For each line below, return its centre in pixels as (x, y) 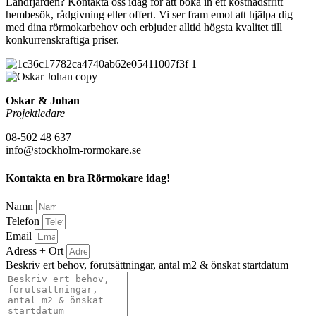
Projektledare (35, 114)
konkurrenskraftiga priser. (62, 40)
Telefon (24, 221)
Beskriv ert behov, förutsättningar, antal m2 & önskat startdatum (147, 265)
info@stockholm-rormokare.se (73, 150)
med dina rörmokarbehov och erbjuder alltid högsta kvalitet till (144, 28)
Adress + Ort (36, 250)
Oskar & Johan (43, 101)
